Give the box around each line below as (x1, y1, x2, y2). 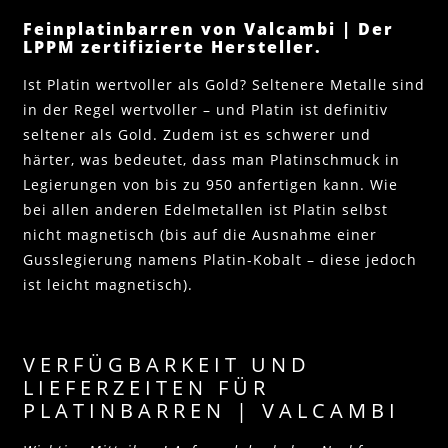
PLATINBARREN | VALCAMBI (23, 396, 400, 424)
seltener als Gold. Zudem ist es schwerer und (23, 125, 371, 145)
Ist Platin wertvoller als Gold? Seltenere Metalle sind (23, 75, 425, 95)
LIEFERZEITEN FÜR (23, 373, 270, 401)
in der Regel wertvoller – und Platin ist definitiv (23, 100, 388, 120)
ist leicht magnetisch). (23, 275, 193, 295)
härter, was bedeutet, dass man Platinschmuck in (23, 150, 400, 170)
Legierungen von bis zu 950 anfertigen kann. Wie (23, 175, 398, 195)
